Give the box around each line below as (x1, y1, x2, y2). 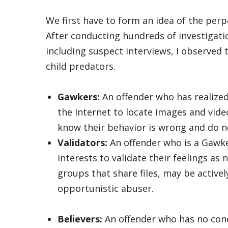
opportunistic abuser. (57, 182, 154, 194)
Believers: (57, 213, 102, 225)
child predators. (46, 60, 116, 72)
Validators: (57, 136, 107, 149)
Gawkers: (57, 91, 100, 103)
